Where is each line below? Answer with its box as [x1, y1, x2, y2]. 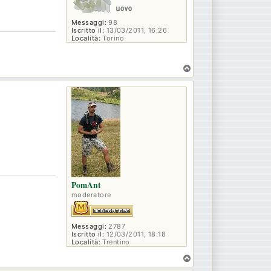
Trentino [100, 238, 130, 247]
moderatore [71, 191, 111, 200]
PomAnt [71, 179, 101, 192]
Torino [100, 33, 125, 42]
